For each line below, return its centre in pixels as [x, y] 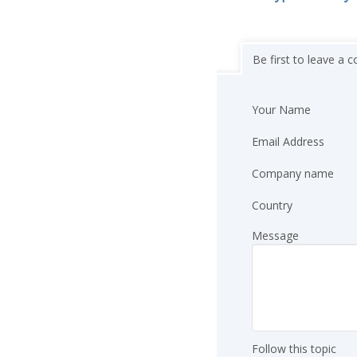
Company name [293, 173]
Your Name [281, 109]
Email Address [288, 141]
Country [272, 206]
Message [275, 235]
